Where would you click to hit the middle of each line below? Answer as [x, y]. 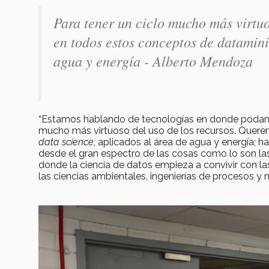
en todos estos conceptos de [135, 41]
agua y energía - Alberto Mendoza [153, 60]
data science [66, 142]
